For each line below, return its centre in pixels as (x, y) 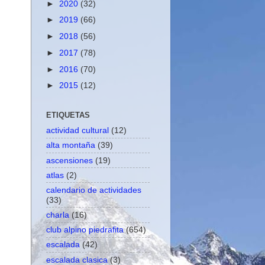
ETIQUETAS (68, 115)
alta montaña (71, 145)
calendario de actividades (94, 190)
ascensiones (70, 160)
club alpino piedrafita (85, 230)
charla (58, 215)
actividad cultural (77, 130)
